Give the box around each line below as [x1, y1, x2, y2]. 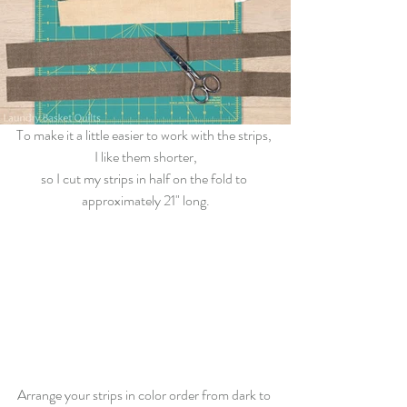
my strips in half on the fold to [81, 168, 250, 190]
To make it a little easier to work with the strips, [16, 124, 274, 146]
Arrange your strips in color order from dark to [17, 383, 273, 405]
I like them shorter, [94, 146, 197, 168]
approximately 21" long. [81, 190, 210, 212]
